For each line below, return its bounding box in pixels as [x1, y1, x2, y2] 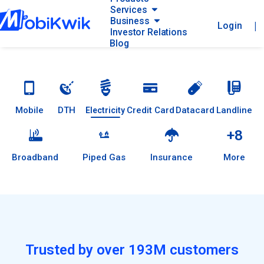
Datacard [176, 105, 215, 115]
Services [110, 4, 147, 15]
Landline [216, 105, 252, 115]
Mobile [15, 105, 44, 115]
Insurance [150, 152, 193, 163]
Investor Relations [110, 26, 187, 38]
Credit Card [126, 105, 174, 115]
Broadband [12, 152, 58, 163]
